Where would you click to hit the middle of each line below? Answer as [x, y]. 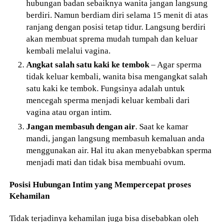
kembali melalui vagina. [69, 50]
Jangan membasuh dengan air [81, 127]
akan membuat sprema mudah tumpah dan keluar [112, 38]
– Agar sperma [176, 65]
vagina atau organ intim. [69, 112]
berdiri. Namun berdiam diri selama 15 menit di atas [117, 15]
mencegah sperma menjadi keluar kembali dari [108, 100]
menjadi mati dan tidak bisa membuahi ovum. [106, 162]
